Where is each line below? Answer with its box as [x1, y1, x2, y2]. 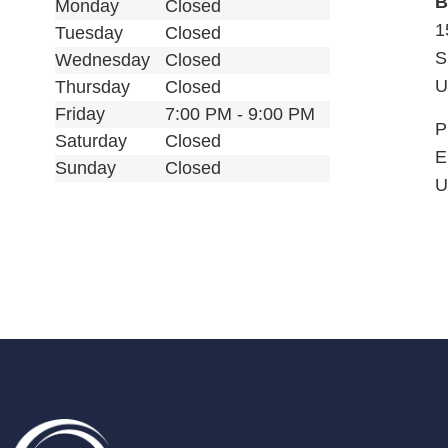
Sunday [55, 158, 116, 179]
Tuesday [55, 23, 123, 44]
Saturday [55, 131, 127, 152]
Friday [55, 104, 105, 125]
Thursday [55, 77, 130, 98]
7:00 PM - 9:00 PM [165, 104, 315, 125]
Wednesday [55, 50, 150, 71]
